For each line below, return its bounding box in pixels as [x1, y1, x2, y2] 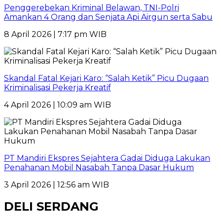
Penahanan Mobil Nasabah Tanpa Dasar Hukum [4, 163, 194, 173]
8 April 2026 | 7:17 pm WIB [4, 30, 107, 39]
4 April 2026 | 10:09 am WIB [4, 100, 111, 110]
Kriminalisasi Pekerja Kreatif [4, 83, 111, 93]
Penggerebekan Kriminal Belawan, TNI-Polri [4, 3, 179, 13]
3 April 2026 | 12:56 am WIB [4, 180, 109, 190]
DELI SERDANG [4, 199, 99, 214]
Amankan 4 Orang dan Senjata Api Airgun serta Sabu [4, 12, 213, 22]
